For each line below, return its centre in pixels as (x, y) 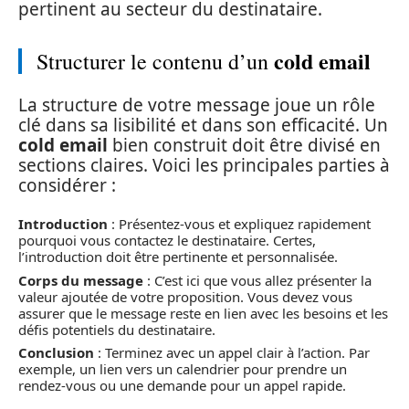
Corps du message (81, 280)
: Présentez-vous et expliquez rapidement (239, 224)
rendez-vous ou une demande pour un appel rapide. (182, 385)
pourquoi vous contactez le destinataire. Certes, (167, 240)
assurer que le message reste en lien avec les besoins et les (203, 313)
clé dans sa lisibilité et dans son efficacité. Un (203, 125)
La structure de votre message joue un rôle (197, 105)
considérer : (67, 185)
